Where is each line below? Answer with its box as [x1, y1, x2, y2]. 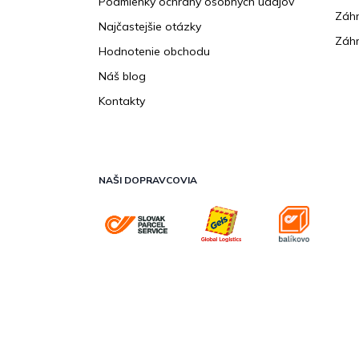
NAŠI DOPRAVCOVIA [99, 174, 197, 187]
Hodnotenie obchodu [99, 44, 210, 59]
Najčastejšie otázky [99, 19, 201, 34]
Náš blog [99, 69, 146, 84]
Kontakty [99, 94, 145, 109]
